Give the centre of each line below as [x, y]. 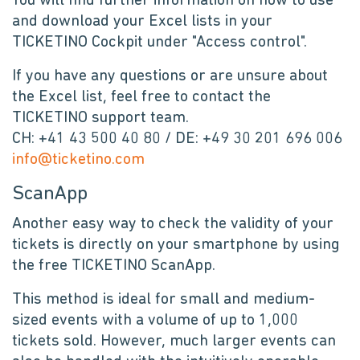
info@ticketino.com [78, 160]
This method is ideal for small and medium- [164, 300]
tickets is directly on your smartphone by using [176, 245]
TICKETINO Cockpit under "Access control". [160, 43]
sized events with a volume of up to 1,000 [155, 321]
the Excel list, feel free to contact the [141, 97]
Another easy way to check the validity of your [173, 224]
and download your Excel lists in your [142, 22]
